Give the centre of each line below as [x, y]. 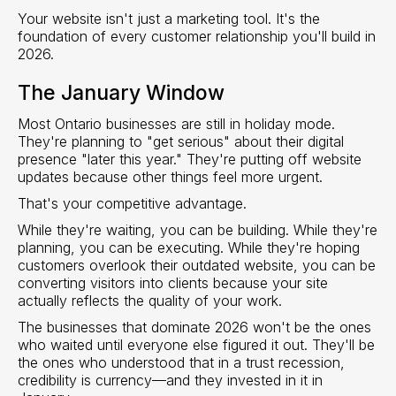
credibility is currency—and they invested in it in [170, 380]
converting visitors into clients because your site [173, 282]
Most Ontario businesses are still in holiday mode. [176, 123]
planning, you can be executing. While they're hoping [189, 247]
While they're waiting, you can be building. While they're [198, 229]
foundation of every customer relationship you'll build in [197, 36]
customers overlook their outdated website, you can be [197, 265]
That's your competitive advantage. [132, 203]
